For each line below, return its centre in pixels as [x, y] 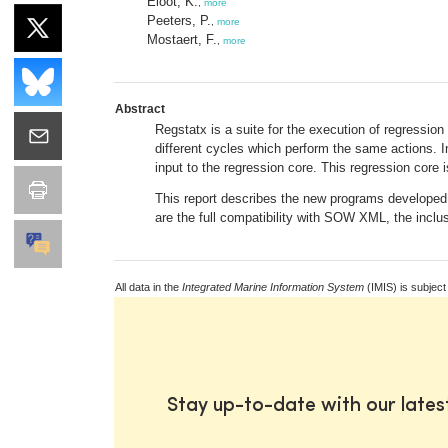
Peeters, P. [179, 20]
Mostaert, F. [182, 39]
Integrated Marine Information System [273, 286]
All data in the [148, 286]
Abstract [140, 108]
